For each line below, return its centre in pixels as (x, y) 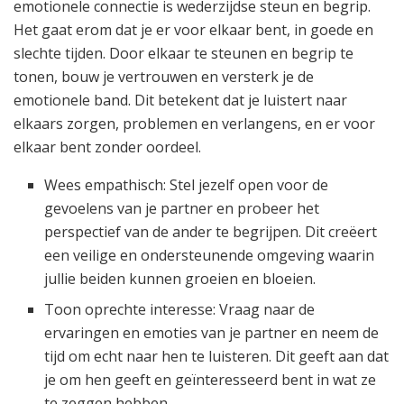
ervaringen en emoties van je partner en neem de (212, 332)
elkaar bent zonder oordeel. (107, 147)
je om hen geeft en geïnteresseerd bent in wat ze (211, 379)
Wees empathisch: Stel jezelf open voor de (187, 184)
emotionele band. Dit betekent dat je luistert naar (180, 100)
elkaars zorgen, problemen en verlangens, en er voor (194, 123)
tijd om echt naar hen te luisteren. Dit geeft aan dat (217, 356)
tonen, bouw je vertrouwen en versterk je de (164, 76)
